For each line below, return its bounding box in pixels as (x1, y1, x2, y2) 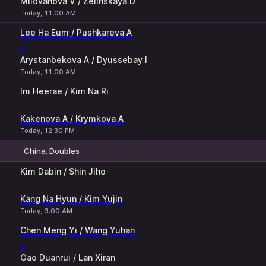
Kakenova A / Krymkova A (20, 113, 123, 123)
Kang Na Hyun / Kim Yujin (20, 194, 122, 204)
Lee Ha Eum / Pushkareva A (20, 27, 132, 37)
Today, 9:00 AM (20, 207, 72, 215)
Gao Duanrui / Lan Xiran (20, 252, 115, 262)
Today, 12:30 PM (20, 126, 75, 135)
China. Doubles (24, 145, 80, 156)
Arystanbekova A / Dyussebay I (20, 55, 147, 65)
